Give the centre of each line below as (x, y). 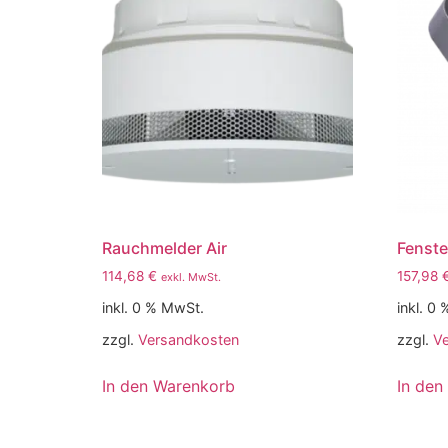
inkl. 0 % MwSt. (153, 307)
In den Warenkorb (168, 385)
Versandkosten (188, 339)
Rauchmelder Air (164, 247)
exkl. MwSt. (191, 276)
